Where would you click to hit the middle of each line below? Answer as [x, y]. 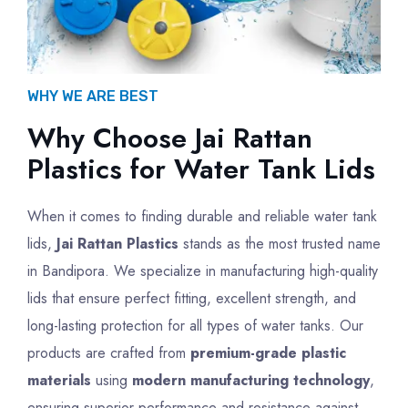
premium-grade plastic [268, 353]
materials [59, 381]
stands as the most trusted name [280, 244]
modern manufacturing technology [251, 381]
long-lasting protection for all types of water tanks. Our [195, 326]
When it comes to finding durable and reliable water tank [202, 217]
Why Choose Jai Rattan [170, 138]
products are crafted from [109, 353]
